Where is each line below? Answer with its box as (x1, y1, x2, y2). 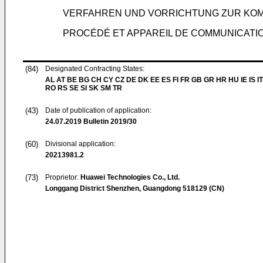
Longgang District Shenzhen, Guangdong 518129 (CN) (45, 184, 224, 193)
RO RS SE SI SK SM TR (45, 84, 122, 92)
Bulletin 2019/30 (82, 117, 137, 126)
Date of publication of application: (45, 106, 151, 114)
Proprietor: (45, 173, 80, 181)
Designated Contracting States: (45, 65, 144, 73)
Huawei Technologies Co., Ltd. (80, 173, 180, 181)
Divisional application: (45, 140, 116, 148)
